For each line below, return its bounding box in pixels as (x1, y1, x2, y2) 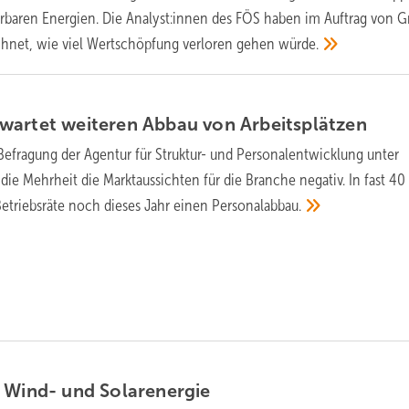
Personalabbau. (212, 196, 302, 215)
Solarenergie (100, 381, 211, 402)
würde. (278, 35, 320, 54)
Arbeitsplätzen (240, 114, 367, 135)
